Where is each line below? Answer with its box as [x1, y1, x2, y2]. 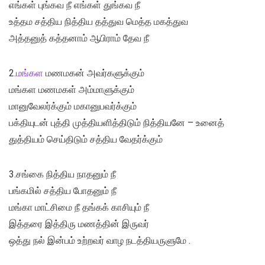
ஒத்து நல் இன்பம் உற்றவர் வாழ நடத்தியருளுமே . [9, 235, 190, 247]
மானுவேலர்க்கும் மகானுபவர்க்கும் [9, 101, 137, 112]
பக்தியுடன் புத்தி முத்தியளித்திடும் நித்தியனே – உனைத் [9, 117, 224, 129]
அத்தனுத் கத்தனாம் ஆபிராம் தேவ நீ [9, 33, 149, 44]
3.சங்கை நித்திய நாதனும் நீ [9, 169, 116, 180]
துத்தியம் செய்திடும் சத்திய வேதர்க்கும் [9, 134, 163, 146]
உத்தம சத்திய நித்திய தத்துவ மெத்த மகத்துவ [9, 16, 188, 28]
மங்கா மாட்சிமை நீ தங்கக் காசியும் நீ [9, 202, 149, 214]
